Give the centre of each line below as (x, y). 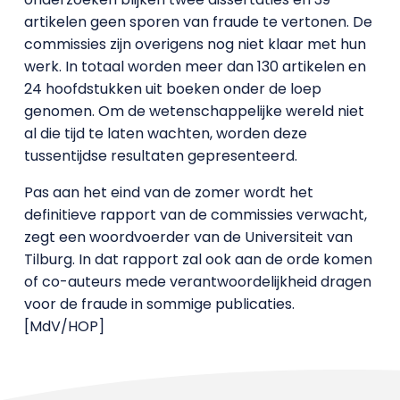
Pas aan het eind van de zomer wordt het (168, 193)
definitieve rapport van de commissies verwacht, (195, 215)
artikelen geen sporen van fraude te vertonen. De (198, 22)
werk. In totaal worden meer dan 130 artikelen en (195, 67)
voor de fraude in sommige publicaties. (159, 304)
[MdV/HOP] (64, 327)
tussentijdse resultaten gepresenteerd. (164, 156)
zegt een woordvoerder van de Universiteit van (188, 237)
